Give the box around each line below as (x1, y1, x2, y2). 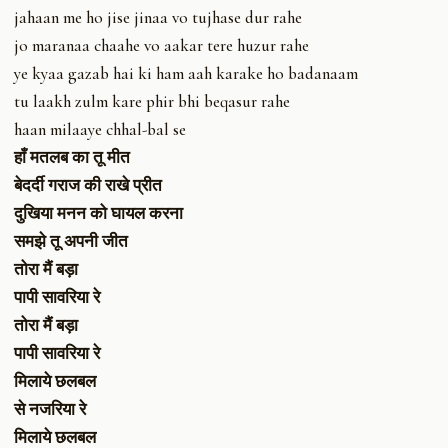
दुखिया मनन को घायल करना (14, 202, 183, 224)
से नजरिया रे (14, 398, 86, 420)
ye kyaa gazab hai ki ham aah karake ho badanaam (14, 62, 358, 84)
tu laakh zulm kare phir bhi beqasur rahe (14, 90, 290, 112)
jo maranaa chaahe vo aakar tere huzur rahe (14, 34, 309, 56)
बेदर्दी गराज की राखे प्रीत (14, 174, 162, 196)
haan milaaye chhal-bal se (14, 118, 186, 140)
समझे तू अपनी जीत (14, 230, 128, 252)
